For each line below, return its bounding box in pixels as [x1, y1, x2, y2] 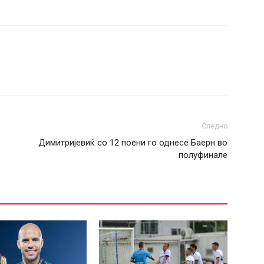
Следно [202, 122, 227, 130]
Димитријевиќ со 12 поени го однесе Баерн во [38, 137, 227, 148]
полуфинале [179, 150, 227, 160]
